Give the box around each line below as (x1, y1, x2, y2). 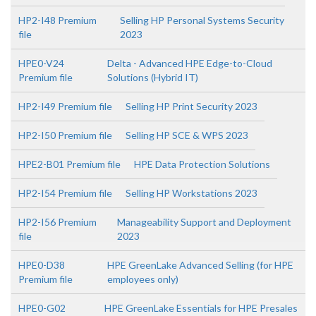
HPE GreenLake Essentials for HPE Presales (104, 302, 298, 314)
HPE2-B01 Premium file (18, 158, 121, 170)
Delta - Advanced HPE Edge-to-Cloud (107, 57, 273, 69)
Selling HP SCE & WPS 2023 (126, 129, 248, 141)
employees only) (107, 273, 179, 285)
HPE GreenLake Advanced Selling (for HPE (107, 259, 294, 271)
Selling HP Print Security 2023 (126, 100, 257, 112)
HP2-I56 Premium (18, 216, 97, 228)
